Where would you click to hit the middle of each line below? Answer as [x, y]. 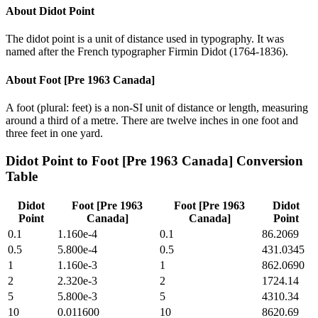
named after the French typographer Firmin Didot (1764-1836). [147, 52]
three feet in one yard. [54, 133]
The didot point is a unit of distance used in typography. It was [145, 39]
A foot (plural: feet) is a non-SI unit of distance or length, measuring [157, 107]
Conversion [268, 160]
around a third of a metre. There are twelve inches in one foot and [152, 120]
